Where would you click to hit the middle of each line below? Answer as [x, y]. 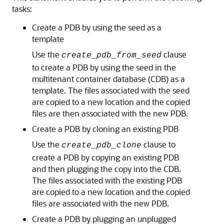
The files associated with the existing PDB [107, 180]
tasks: [22, 9]
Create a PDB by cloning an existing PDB [105, 129]
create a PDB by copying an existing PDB [105, 157]
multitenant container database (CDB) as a [108, 79]
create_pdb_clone [101, 145]
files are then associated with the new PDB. [110, 113]
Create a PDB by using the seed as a [97, 27]
